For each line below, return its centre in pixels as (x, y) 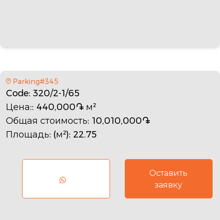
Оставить (169, 173)
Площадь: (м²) (37, 134)
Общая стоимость (47, 121)
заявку (169, 185)
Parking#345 (35, 81)
